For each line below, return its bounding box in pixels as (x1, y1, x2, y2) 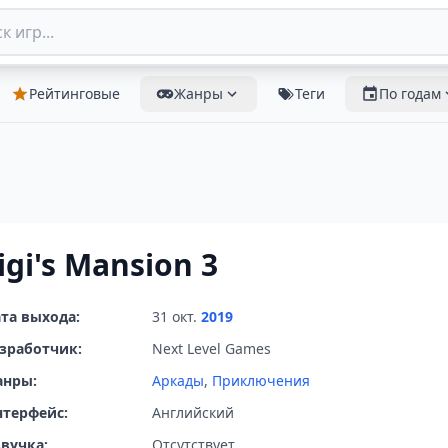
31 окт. (152, 307, 201, 326)
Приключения (212, 371, 310, 390)
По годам (379, 84, 441, 103)
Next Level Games (152, 339, 271, 358)
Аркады (152, 371, 204, 390)
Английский (152, 403, 234, 422)
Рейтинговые (29, 84, 120, 103)
